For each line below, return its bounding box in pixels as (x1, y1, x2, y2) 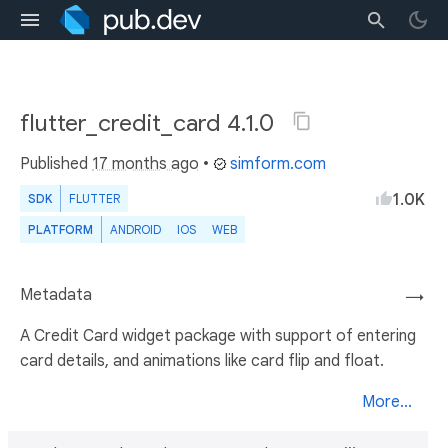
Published (20, 154, 92, 174)
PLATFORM (28, 222, 93, 237)
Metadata (20, 285, 92, 305)
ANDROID (110, 222, 161, 237)
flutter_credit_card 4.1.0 (20, 108, 280, 138)
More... (362, 392, 412, 412)
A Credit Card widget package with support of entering (20, 326, 416, 346)
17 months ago (92, 154, 199, 174)
